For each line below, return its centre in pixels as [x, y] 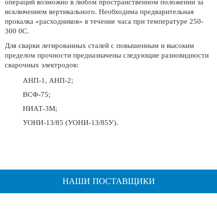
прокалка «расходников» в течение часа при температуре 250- [104, 21]
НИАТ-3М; [40, 108]
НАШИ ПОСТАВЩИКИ [108, 181]
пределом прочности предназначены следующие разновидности [107, 55]
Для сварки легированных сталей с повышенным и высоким [100, 46]
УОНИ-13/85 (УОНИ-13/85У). [70, 123]
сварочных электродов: [42, 65]
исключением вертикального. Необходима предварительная [99, 12]
